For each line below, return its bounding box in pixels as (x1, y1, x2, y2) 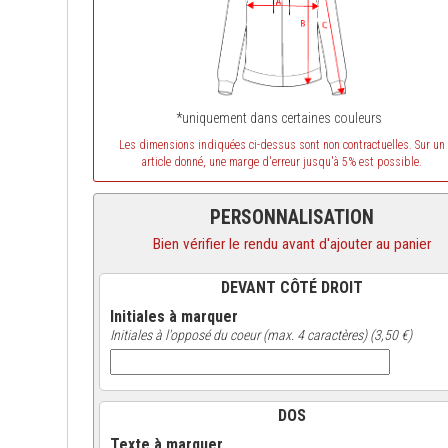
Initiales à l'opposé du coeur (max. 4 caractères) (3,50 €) (109, 327, 412, 343)
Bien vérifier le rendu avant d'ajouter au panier (152, 235, 431, 253)
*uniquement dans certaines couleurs (173, 110, 391, 126)
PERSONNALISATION (209, 206, 374, 229)
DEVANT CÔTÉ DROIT (220, 278, 363, 297)
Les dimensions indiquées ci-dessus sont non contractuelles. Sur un (119, 138, 446, 152)
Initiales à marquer (109, 307, 238, 326)
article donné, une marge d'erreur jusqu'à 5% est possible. (142, 155, 423, 169)
